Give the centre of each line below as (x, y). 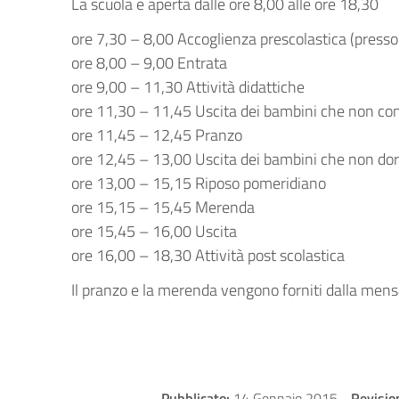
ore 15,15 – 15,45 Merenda (163, 207)
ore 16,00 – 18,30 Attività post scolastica (208, 255)
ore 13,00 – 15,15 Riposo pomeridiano (199, 183)
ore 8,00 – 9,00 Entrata (149, 63)
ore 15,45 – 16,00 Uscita (154, 231)
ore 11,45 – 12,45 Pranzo (157, 135)
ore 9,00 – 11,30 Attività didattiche (188, 87)
